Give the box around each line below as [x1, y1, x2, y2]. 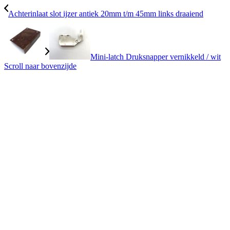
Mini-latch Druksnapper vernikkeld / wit [90, 52, 221, 61]
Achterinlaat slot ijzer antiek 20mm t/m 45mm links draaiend [8, 9, 203, 18]
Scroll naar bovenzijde [4, 61, 76, 70]
